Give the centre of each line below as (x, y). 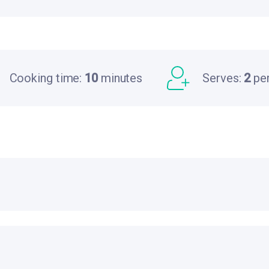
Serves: (223, 78)
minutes (120, 78)
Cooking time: (47, 78)
